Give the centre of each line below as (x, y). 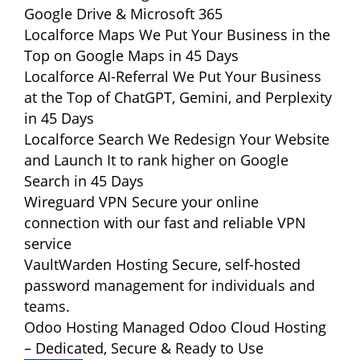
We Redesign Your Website (239, 139)
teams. (47, 306)
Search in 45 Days (84, 181)
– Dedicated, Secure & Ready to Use (144, 348)
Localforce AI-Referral (96, 76)
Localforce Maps (82, 35)
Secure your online (195, 202)
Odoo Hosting (71, 327)
